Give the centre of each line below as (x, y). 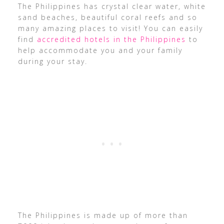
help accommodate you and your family (100, 50)
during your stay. (54, 61)
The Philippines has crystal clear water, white (112, 6)
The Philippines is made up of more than (103, 215)
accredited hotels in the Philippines (111, 39)
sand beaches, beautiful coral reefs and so (107, 17)
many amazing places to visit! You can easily (110, 28)
